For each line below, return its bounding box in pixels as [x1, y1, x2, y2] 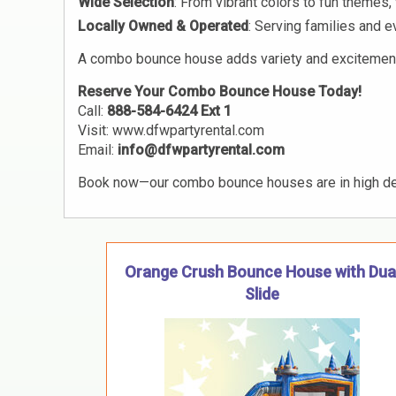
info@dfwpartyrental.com [118, 141, 285, 159]
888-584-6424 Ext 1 [107, 103, 232, 120]
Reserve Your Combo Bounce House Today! [78, 83, 362, 101]
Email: [78, 141, 118, 159]
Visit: [78, 122, 112, 140]
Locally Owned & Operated [78, 18, 248, 35]
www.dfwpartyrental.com [112, 122, 264, 140]
